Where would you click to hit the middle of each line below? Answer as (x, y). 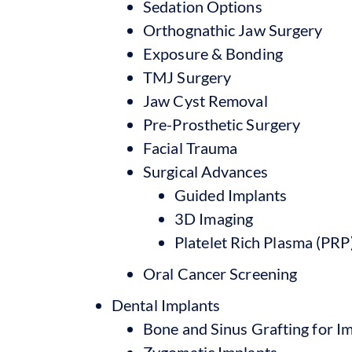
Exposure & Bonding (213, 53)
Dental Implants (166, 304)
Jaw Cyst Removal (205, 100)
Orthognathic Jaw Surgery (233, 29)
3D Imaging (214, 218)
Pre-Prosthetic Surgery (222, 124)
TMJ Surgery (187, 77)
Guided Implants (231, 194)
